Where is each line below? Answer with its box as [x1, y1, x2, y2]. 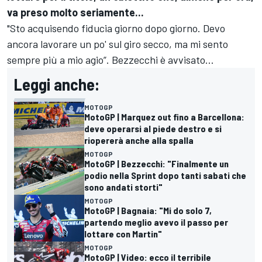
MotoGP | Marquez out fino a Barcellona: [84, 111, 244, 123]
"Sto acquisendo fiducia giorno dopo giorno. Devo [7, 21, 225, 35]
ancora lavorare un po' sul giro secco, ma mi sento [7, 37, 228, 50]
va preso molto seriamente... [7, 5, 144, 19]
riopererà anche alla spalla [84, 135, 194, 146]
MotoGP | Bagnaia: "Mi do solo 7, [84, 205, 212, 216]
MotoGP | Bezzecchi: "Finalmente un [84, 158, 229, 170]
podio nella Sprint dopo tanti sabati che [84, 170, 246, 181]
